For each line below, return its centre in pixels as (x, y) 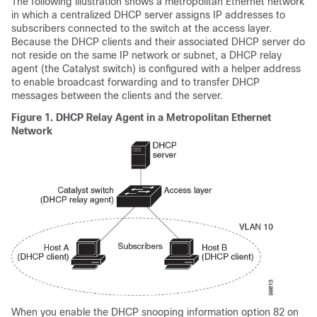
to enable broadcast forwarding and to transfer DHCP (136, 82)
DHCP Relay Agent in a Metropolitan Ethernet (163, 117)
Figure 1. (34, 117)
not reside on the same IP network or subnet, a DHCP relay (146, 55)
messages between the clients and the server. (117, 96)
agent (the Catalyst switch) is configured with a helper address (156, 69)
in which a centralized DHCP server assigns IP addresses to (148, 15)
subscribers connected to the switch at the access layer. (142, 28)
